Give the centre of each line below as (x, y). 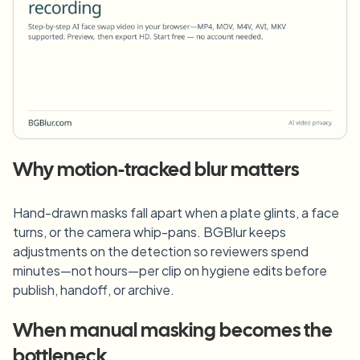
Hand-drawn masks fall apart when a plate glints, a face (176, 213)
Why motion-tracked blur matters (156, 171)
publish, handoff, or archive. (94, 290)
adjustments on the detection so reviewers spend (161, 252)
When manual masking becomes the (173, 332)
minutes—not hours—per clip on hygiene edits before (170, 271)
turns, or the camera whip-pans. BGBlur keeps (149, 232)
